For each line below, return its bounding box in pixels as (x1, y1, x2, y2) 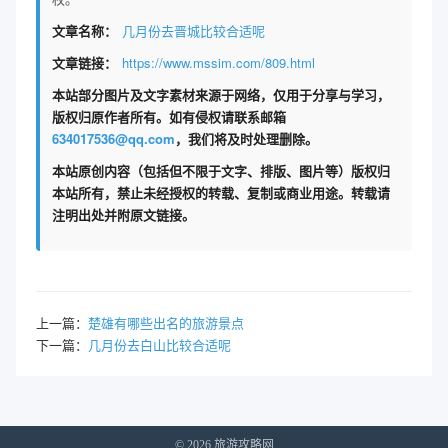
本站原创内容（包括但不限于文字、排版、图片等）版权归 (52, 161, 390, 180)
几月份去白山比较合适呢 (88, 335, 231, 354)
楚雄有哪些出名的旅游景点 (88, 313, 244, 332)
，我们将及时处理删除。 (175, 129, 318, 148)
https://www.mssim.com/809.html (122, 53, 315, 72)
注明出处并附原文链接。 (52, 205, 195, 224)
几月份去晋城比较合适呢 (122, 21, 265, 40)
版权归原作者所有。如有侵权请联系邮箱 (52, 107, 286, 126)
